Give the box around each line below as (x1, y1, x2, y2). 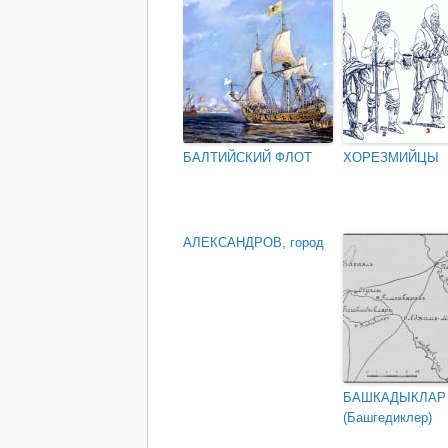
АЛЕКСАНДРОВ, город (183, 235, 324, 251)
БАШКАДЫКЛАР (343, 390, 446, 406)
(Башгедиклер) (343, 410, 432, 426)
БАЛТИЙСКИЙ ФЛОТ (183, 150, 312, 166)
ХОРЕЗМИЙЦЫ (343, 150, 439, 166)
